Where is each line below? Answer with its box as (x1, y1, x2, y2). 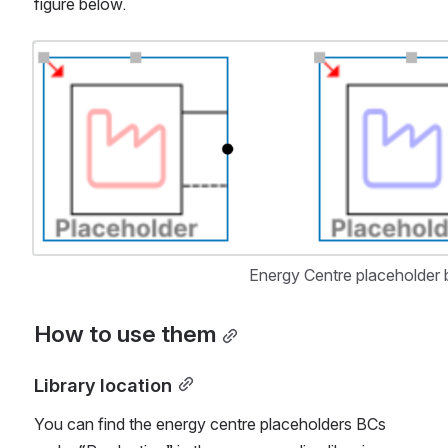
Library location (34, 374, 172, 397)
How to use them (34, 320, 216, 349)
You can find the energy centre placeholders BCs (34, 414, 386, 435)
